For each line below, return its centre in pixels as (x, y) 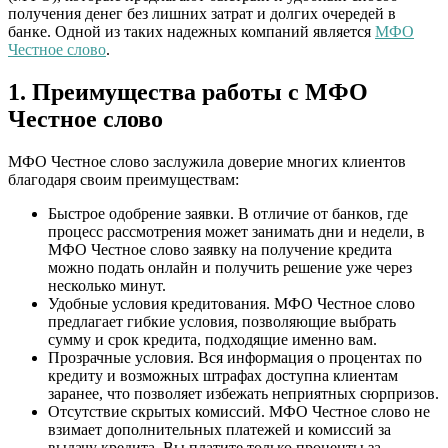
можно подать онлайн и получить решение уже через (230, 267)
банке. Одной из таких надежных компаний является (191, 31)
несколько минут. (107, 285)
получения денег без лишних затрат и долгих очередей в (202, 13)
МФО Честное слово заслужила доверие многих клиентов (207, 161)
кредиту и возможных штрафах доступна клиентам (223, 375)
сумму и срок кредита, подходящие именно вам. (212, 339)
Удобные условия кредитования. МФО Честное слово (231, 303)
